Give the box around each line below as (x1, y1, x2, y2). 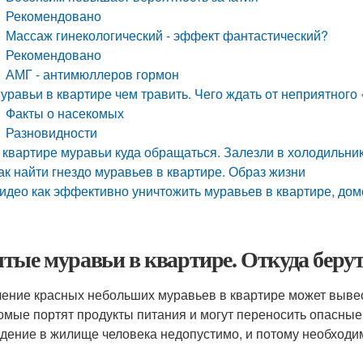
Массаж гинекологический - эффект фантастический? (6, 26, 329, 45)
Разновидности (6, 123, 98, 142)
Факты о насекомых (6, 104, 125, 122)
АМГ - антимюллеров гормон (6, 65, 180, 83)
